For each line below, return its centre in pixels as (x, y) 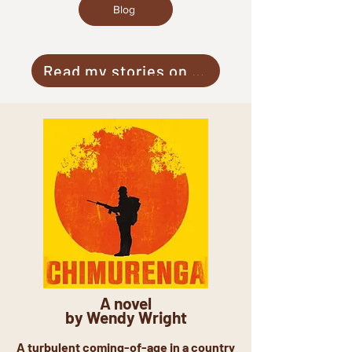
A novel (126, 303)
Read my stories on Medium (198, 71)
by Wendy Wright (126, 317)
